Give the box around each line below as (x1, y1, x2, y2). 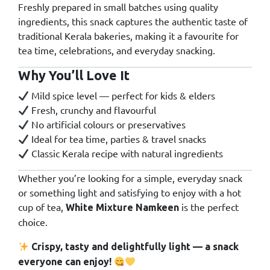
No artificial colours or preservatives (29, 118, 186, 131)
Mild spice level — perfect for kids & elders (29, 89, 216, 102)
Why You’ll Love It (18, 68, 130, 83)
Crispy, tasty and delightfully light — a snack (31, 241, 239, 253)
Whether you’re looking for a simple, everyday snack (18, 172, 242, 184)
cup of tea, (18, 201, 66, 213)
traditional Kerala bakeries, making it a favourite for (18, 30, 239, 42)
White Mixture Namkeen (66, 202, 179, 213)
